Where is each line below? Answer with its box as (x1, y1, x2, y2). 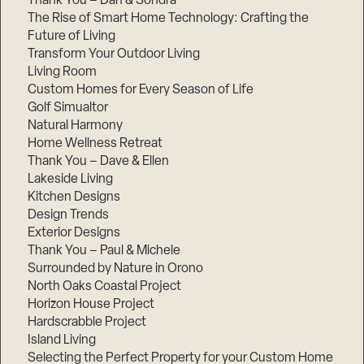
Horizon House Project (28, 297, 155, 311)
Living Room (28, 65, 97, 79)
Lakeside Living (28, 172, 114, 186)
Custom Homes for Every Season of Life (28, 83, 254, 97)
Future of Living (28, 29, 116, 43)
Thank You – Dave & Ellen (28, 154, 170, 168)
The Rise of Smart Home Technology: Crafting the (28, 11, 310, 25)
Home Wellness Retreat (28, 136, 163, 150)
